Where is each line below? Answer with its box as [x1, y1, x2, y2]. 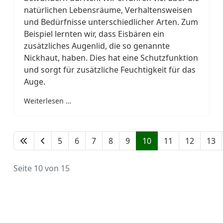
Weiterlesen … [24, 96, 71, 106]
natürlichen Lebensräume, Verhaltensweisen [24, 4, 192, 15]
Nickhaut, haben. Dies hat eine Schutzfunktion [24, 52, 198, 63]
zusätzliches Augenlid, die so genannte [24, 40, 170, 51]
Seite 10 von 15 [13, 162, 70, 174]
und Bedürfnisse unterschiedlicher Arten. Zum [24, 16, 198, 27]
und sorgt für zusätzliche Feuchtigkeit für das [24, 64, 196, 75]
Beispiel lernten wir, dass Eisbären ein [24, 28, 164, 39]
